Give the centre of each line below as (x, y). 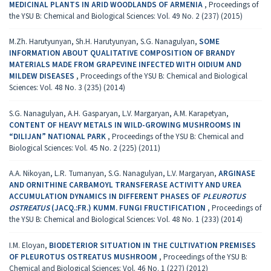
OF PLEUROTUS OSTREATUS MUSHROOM (84, 256)
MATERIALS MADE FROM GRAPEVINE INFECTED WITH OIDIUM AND (125, 65)
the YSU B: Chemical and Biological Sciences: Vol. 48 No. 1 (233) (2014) (126, 220)
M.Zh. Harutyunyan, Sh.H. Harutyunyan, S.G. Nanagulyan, (104, 42)
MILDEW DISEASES (43, 76)
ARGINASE (237, 174)
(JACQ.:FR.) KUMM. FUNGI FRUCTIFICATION (129, 208)
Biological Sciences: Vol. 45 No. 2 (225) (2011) (85, 148)
